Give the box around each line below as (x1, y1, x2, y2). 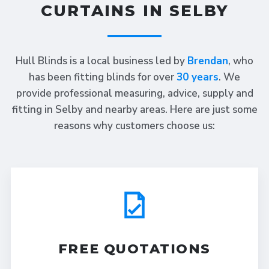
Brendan (187, 54, 228, 68)
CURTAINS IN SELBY (40, 1, 229, 20)
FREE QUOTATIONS (58, 241, 211, 257)
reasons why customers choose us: (54, 119, 215, 133)
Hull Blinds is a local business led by (16, 54, 187, 68)
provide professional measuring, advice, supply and (16, 86, 253, 100)
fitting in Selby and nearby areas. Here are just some (11, 103, 258, 116)
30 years (177, 70, 219, 84)
